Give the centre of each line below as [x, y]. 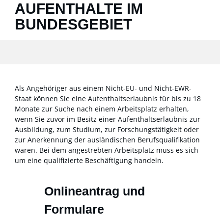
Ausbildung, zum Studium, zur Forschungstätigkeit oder [107, 130]
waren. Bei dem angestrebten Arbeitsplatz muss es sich [107, 150]
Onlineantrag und [95, 191]
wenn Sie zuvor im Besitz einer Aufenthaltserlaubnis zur [108, 119]
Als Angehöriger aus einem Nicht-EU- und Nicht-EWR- [103, 88]
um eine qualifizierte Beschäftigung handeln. [89, 161]
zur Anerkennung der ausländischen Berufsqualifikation [107, 140]
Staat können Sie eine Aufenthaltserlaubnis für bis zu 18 [108, 99]
